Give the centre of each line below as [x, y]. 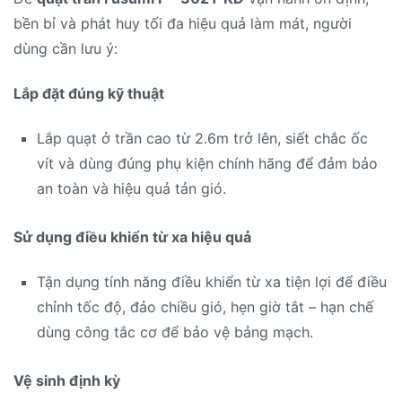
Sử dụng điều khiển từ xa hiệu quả [132, 236]
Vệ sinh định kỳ [67, 380]
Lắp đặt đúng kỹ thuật [89, 93]
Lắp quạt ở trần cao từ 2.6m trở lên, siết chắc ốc [202, 139]
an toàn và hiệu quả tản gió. [131, 189]
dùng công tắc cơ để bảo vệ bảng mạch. [175, 332]
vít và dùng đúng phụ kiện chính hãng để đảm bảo [207, 164]
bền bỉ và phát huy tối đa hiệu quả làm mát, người [183, 23]
